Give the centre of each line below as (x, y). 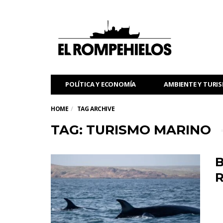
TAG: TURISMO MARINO (131, 130)
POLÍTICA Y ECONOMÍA (101, 84)
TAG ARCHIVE (96, 109)
